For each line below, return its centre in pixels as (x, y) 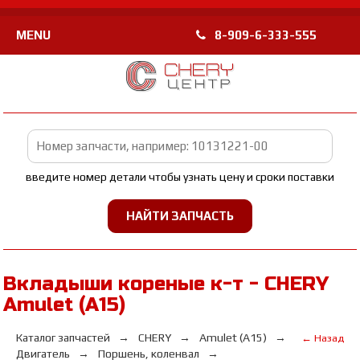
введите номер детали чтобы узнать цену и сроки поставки (180, 177)
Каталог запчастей (63, 337)
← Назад (322, 338)
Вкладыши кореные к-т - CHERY (166, 284)
